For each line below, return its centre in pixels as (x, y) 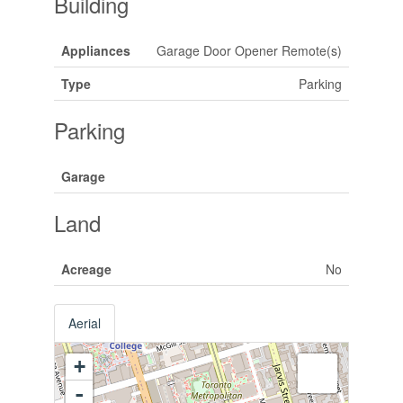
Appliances (95, 50)
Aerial (84, 322)
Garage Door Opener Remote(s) (249, 50)
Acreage (86, 269)
